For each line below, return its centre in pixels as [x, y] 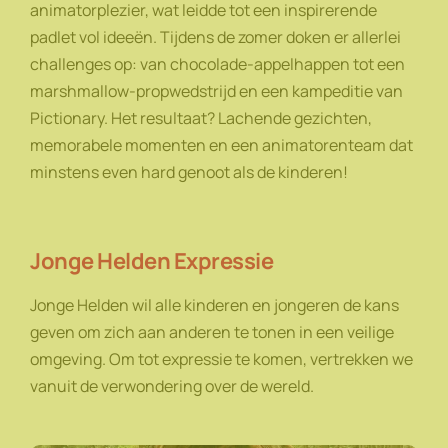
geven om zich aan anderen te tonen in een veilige [212, 332]
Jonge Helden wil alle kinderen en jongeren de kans [214, 305]
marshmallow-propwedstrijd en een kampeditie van [216, 91]
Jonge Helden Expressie [151, 261]
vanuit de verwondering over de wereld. [175, 386]
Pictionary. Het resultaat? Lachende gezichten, [201, 118]
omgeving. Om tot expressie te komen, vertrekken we [221, 359]
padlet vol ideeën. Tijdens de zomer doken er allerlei [215, 37]
